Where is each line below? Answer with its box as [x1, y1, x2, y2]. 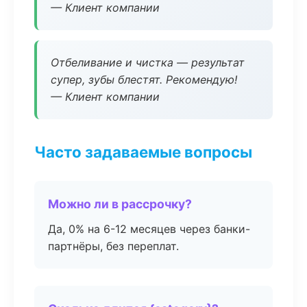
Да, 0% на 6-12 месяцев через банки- [48, 222, 250, 236]
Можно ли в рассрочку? [48, 197, 192, 211]
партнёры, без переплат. [48, 239, 179, 253]
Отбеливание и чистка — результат [51, 56, 245, 69]
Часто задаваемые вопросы [34, 143, 252, 161]
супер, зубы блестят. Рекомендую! [51, 73, 237, 86]
